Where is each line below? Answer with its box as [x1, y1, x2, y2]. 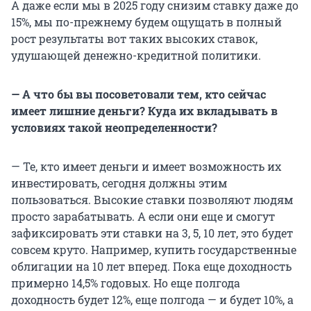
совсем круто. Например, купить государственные [11, 242, 296, 258]
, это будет [236, 226, 293, 241]
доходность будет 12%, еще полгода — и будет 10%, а [11, 292, 294, 308]
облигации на [11, 259, 92, 274]
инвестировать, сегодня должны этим [11, 176, 227, 191]
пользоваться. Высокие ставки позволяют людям [11, 192, 293, 208]
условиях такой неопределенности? [11, 120, 217, 135]
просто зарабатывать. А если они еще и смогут [11, 209, 275, 224]
